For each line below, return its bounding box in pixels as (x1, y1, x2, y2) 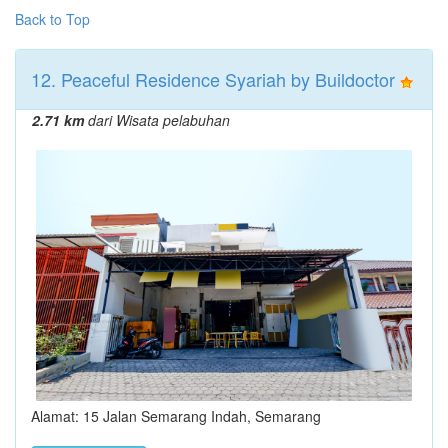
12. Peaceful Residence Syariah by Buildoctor (31, 65, 395, 92)
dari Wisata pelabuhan (84, 109, 230, 130)
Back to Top (15, 8, 90, 29)
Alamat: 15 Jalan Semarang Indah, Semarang (31, 405, 321, 426)
